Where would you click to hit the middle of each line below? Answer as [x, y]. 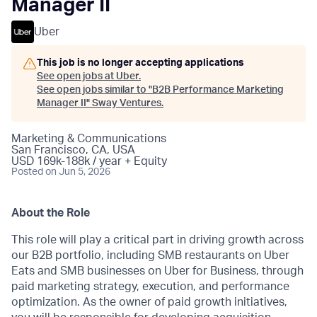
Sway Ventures [127, 103]
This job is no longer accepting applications [140, 63]
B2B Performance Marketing [218, 90]
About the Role [51, 213]
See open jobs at [76, 76]
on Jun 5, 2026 [78, 172]
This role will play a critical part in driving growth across [157, 240]
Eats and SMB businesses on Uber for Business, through [157, 271]
